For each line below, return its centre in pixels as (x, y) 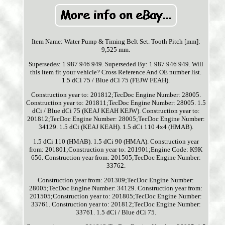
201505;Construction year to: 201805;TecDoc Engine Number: (116, 196)
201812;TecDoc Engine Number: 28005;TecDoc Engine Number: (116, 119)
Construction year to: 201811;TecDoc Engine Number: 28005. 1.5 (116, 103)
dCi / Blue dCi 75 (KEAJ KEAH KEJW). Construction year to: (116, 111)
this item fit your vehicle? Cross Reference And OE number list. (116, 72)
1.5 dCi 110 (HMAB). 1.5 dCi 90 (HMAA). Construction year (116, 142)
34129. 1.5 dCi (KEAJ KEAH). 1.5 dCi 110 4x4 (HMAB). (116, 127)
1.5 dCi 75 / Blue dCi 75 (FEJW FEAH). (116, 80)
